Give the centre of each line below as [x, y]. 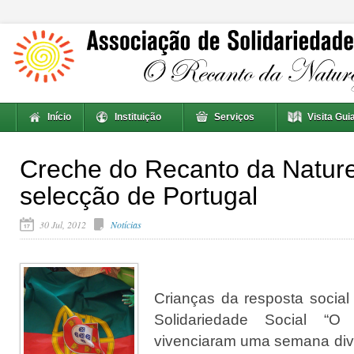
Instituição [138, 117]
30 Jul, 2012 [63, 224]
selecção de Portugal [139, 196]
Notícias [126, 224]
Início [59, 117]
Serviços [234, 117]
